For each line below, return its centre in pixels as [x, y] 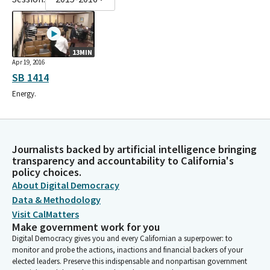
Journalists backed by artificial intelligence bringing [134, 149]
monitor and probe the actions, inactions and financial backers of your [127, 250]
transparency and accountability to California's [123, 161]
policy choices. [47, 172]
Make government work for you [86, 227]
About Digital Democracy [66, 185]
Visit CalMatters [46, 214]
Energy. [24, 93]
